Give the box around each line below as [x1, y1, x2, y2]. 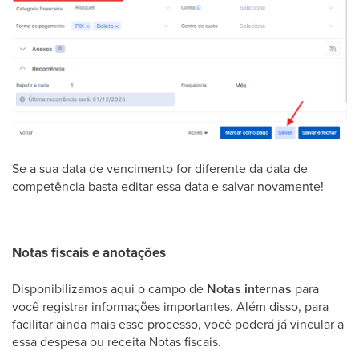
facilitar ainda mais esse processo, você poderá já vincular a [12, 314, 344, 333]
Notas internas [207, 279, 292, 298]
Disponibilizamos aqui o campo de [12, 279, 207, 297]
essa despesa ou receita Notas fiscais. [12, 332, 224, 350]
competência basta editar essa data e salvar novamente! [12, 176, 324, 195]
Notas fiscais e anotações [12, 242, 166, 262]
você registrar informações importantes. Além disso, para [12, 296, 329, 315]
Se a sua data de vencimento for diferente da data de [12, 159, 308, 177]
